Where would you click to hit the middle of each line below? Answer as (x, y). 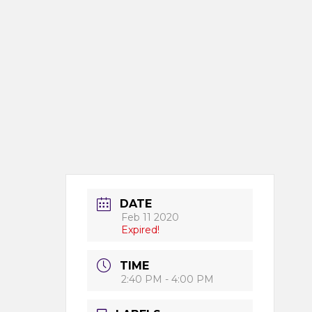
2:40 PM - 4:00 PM (167, 280)
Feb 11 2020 (150, 218)
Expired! (140, 230)
